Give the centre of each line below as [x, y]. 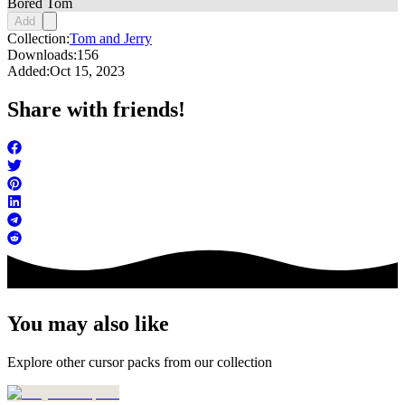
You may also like [88, 324]
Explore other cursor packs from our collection [140, 363]
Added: [28, 71]
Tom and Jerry [111, 39]
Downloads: [42, 55]
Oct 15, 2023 [87, 71]
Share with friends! [96, 110]
